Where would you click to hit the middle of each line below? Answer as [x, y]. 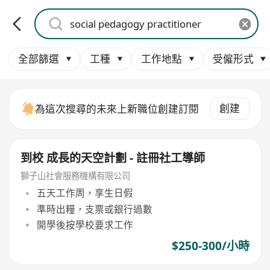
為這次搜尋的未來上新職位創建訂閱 [117, 108]
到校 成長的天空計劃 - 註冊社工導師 [113, 158]
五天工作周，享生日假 [85, 193]
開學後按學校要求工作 [85, 224]
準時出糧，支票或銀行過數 [94, 209]
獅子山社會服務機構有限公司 [76, 175]
